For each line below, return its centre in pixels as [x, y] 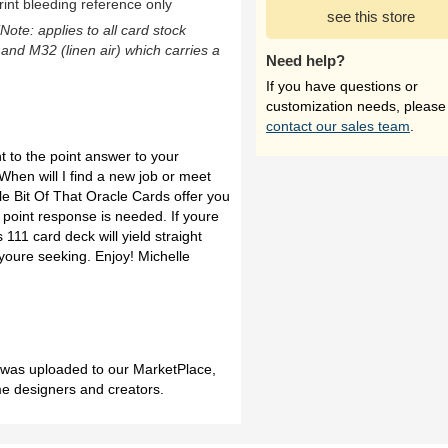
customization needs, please [356, 106]
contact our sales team [338, 126]
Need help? [305, 60]
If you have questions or [342, 86]
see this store [371, 16]
